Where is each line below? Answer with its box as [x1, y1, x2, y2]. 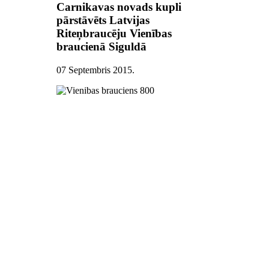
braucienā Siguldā [56, 40, 147, 53]
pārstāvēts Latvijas [56, 14, 150, 27]
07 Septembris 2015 [56, 64, 133, 75]
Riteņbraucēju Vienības [56, 27, 172, 40]
